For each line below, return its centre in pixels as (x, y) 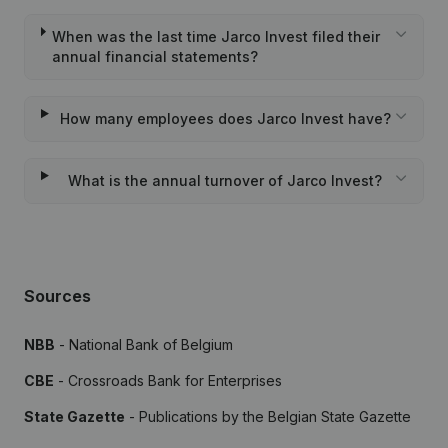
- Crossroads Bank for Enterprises (168, 380)
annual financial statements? (155, 56)
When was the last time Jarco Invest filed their (216, 36)
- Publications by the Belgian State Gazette (268, 416)
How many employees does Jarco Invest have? (225, 118)
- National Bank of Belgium (144, 344)
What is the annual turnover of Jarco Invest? (225, 180)
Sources (57, 296)
